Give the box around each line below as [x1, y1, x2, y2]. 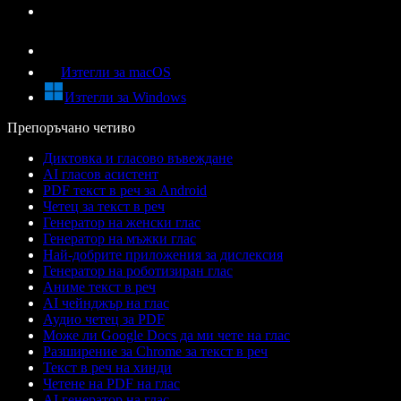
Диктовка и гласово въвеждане [43, 149, 233, 166]
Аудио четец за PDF [43, 311, 165, 327]
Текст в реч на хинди [43, 359, 172, 375]
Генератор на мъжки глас [43, 230, 196, 246]
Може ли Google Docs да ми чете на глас [43, 327, 290, 343]
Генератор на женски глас [43, 214, 200, 230]
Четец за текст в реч [43, 198, 165, 214]
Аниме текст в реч [43, 278, 156, 294]
